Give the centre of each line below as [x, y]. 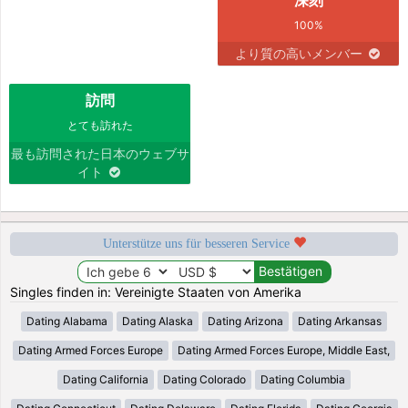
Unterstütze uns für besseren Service [198, 243]
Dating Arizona [245, 321]
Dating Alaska [158, 321]
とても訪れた [100, 125]
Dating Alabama [67, 321]
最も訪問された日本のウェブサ [100, 153]
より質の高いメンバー [300, 53]
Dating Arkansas [340, 321]
